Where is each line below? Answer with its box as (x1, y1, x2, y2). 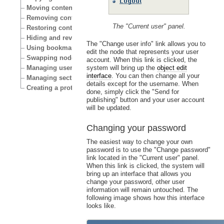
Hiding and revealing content (26, 33, 116, 41)
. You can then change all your (111, 71, 199, 79)
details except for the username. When (86, 79, 198, 87)
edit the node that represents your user (86, 47, 198, 55)
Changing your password (86, 123, 186, 133)
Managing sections (26, 73, 85, 81)
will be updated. (86, 103, 131, 111)
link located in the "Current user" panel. (86, 154, 199, 162)
